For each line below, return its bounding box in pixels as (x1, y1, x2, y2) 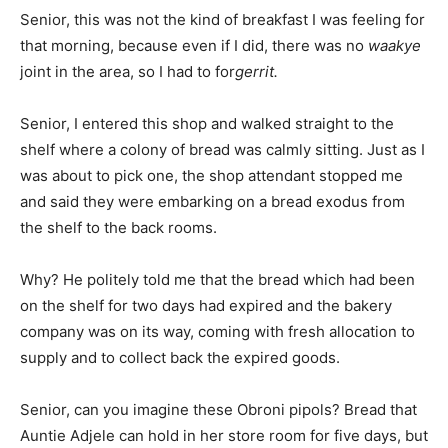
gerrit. (235, 62, 278, 81)
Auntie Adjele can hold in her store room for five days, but (20, 426, 428, 445)
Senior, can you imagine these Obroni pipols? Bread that (20, 400, 417, 419)
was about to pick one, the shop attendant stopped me (20, 166, 403, 185)
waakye (368, 36, 421, 55)
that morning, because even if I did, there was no (20, 36, 368, 55)
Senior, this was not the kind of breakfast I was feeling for (20, 10, 425, 29)
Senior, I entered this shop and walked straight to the (20, 114, 394, 133)
